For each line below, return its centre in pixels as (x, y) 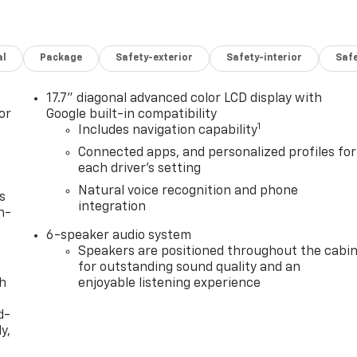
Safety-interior (265, 59)
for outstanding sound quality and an (190, 268)
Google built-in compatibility (132, 115)
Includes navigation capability (168, 131)
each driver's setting (140, 169)
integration (112, 208)
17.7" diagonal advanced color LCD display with (184, 99)
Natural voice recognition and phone (188, 192)
